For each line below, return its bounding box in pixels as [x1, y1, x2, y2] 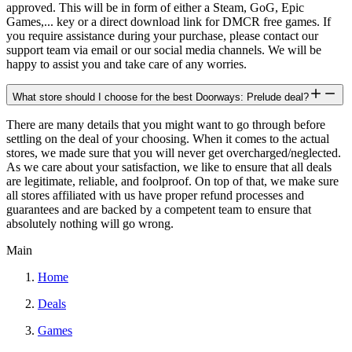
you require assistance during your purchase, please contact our [6, 29, 318, 43]
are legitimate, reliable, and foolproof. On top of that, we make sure [6, 174, 339, 189]
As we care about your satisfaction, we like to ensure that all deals [6, 160, 332, 174]
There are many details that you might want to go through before [6, 118, 325, 132]
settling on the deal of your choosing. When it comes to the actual [6, 132, 329, 146]
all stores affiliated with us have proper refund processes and [6, 189, 304, 203]
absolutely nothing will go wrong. [6, 217, 174, 231]
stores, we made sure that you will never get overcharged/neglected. [6, 146, 341, 160]
